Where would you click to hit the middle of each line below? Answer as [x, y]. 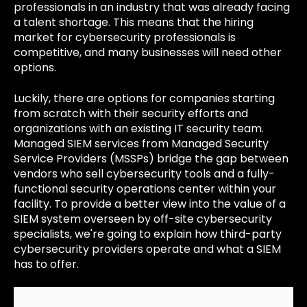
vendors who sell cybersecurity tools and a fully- [144, 173]
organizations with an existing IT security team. [139, 128]
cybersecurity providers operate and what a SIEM [147, 249]
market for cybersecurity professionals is [125, 38]
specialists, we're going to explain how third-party [148, 234]
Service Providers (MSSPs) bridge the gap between [151, 158]
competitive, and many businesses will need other [148, 53]
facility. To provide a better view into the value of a [150, 204]
